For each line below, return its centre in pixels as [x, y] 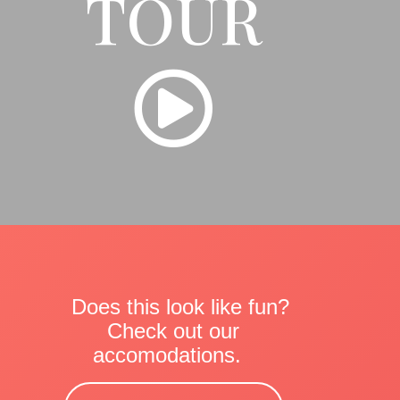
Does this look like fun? [180, 307]
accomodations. [167, 355]
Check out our [173, 331]
